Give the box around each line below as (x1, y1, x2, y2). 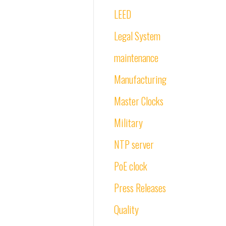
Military (114, 115, 143, 130)
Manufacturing (114, 72, 166, 87)
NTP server (114, 137, 154, 152)
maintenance (114, 50, 158, 65)
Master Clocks (114, 93, 163, 108)
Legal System (114, 28, 160, 43)
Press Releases (114, 180, 166, 195)
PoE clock (114, 158, 147, 174)
